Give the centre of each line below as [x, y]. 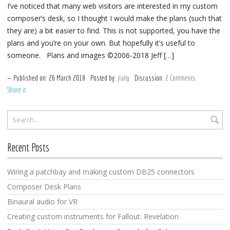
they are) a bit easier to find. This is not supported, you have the [114, 31]
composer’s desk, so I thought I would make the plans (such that [114, 18]
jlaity [123, 78]
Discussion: [149, 78]
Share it [16, 90]
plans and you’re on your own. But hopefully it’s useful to [101, 43]
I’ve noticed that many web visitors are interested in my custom [112, 6]
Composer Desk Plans [44, 186]
